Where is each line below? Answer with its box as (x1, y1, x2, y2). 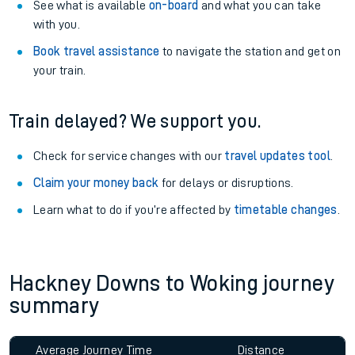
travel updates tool (224, 150, 330, 162)
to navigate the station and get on (159, 45, 341, 58)
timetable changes (233, 204, 338, 216)
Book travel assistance (33, 45, 160, 58)
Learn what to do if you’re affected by (33, 204, 234, 216)
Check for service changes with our (33, 150, 225, 162)
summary (10, 295, 99, 317)
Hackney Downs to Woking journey (10, 273, 334, 295)
